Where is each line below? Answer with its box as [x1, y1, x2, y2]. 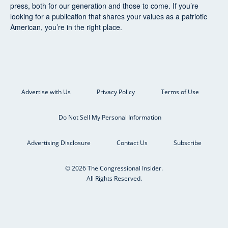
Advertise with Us [21, 87, 71, 96]
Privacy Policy [96, 87, 135, 96]
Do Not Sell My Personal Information [59, 112, 161, 122]
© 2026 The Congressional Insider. [65, 163, 163, 173]
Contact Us [116, 138, 148, 147]
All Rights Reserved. [86, 174, 142, 183]
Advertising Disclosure [26, 138, 91, 147]
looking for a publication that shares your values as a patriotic [10, 11, 207, 21]
